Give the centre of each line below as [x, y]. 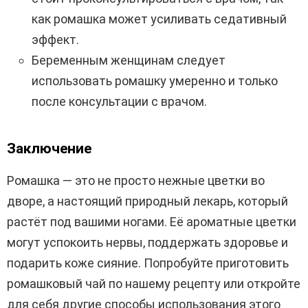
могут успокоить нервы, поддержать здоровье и [147, 243]
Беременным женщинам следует [129, 60]
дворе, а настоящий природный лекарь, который [147, 201]
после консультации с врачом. [119, 102]
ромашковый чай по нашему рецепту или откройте [154, 284]
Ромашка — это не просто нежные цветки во [136, 181]
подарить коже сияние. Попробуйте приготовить [148, 263]
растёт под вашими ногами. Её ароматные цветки [152, 222]
